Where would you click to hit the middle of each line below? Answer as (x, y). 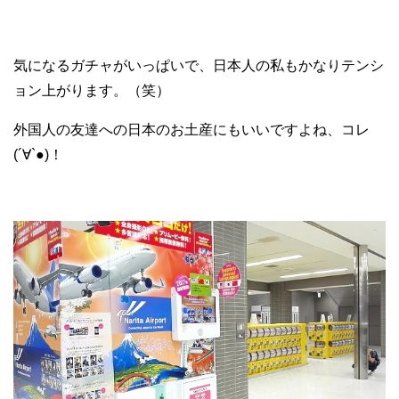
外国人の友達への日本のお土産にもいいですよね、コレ (191, 130)
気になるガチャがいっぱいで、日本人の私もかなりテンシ (199, 66)
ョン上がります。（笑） (92, 91)
